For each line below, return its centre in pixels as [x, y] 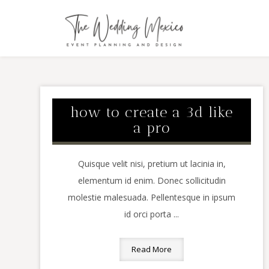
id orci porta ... [152, 214]
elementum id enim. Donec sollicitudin [152, 180]
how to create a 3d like [152, 112]
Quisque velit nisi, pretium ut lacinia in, [152, 164]
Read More [152, 249]
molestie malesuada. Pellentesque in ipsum [152, 197]
